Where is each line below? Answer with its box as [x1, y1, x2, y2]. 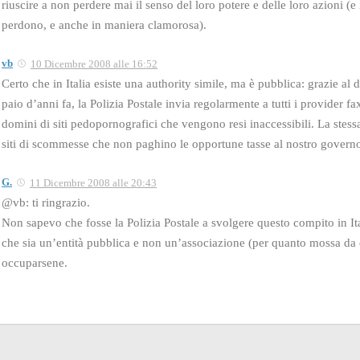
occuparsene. [2, 256, 67, 269]
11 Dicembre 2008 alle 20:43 [30, 176, 157, 189]
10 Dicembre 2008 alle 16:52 [31, 57, 157, 70]
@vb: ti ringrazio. [2, 195, 90, 209]
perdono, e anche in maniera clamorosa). [2, 18, 207, 31]
